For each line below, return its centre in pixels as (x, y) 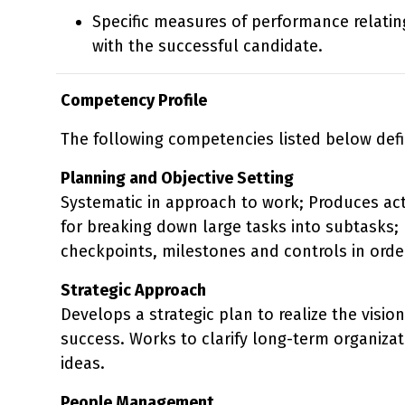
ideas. (83, 363)
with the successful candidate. (207, 46)
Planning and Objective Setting (177, 178)
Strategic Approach (133, 290)
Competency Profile (134, 100)
